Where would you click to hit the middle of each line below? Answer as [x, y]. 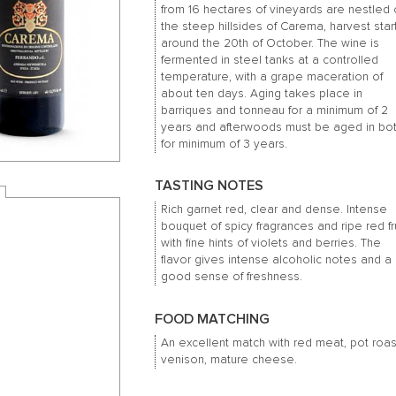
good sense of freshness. [232, 277]
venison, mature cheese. [229, 359]
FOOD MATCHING [212, 319]
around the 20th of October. [240, 43]
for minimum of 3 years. [225, 144]
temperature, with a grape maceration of [272, 76]
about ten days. [206, 93]
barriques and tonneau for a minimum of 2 [275, 110]
